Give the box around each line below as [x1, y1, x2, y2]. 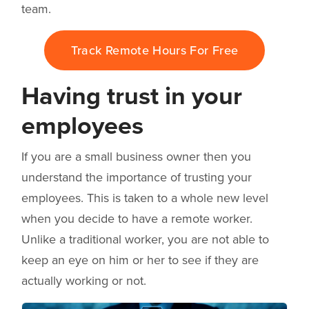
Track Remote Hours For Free [70, 42, 239, 58]
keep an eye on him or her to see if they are [21, 252, 259, 268]
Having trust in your [21, 81, 242, 111]
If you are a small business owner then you [21, 148, 251, 164]
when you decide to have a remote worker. [21, 210, 252, 226]
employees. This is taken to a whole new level [21, 190, 268, 206]
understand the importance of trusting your [21, 169, 252, 185]
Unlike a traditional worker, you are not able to [21, 231, 269, 247]
